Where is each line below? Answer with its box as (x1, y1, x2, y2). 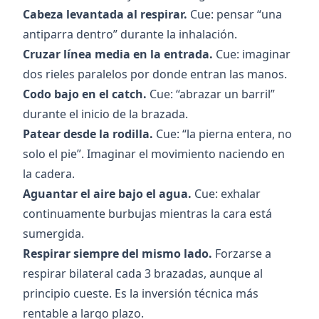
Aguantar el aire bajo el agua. (23, 186, 192, 202)
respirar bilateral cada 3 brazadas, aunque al (23, 266, 263, 282)
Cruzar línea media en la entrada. (23, 46, 213, 63)
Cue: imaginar (213, 46, 291, 63)
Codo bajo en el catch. (23, 86, 147, 103)
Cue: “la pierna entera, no (153, 126, 292, 142)
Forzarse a (212, 246, 271, 262)
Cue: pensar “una (187, 6, 282, 23)
